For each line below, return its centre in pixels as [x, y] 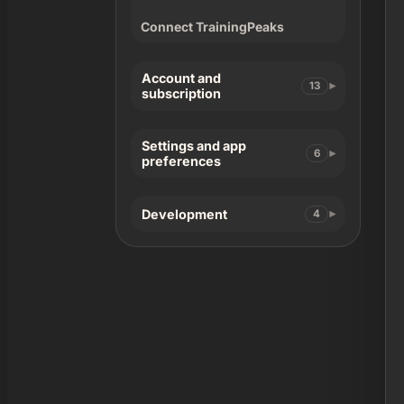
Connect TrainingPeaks [213, 27]
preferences [181, 161]
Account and [181, 78]
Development [184, 214]
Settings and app [194, 146]
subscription [181, 94]
